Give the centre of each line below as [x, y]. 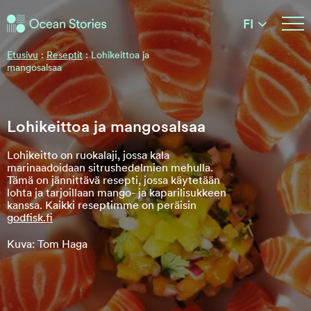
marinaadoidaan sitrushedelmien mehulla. [110, 168]
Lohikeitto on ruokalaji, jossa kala [88, 155]
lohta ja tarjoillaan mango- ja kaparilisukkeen [117, 193]
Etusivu [23, 55]
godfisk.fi [30, 218]
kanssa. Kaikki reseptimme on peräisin [102, 205]
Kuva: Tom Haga [47, 244]
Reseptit [65, 55]
